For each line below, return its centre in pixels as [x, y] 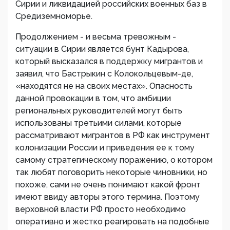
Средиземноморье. [54, 16]
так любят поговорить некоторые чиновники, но [111, 172]
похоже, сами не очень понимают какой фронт [108, 185]
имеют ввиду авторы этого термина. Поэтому [108, 197]
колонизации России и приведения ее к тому [105, 148]
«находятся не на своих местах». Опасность [104, 86]
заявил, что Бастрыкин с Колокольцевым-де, [104, 74]
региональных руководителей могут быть [99, 111]
